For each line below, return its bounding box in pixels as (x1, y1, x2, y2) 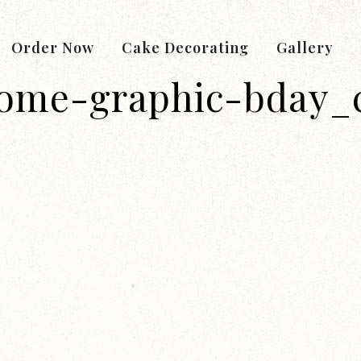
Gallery (276, 38, 334, 57)
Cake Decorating (122, 38, 249, 57)
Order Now (11, 38, 94, 57)
